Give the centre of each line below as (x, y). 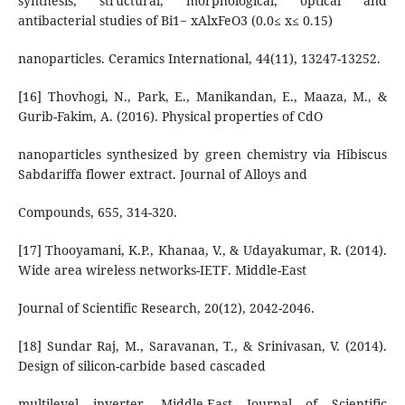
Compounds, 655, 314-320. (97, 212)
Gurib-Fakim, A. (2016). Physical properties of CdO (170, 116)
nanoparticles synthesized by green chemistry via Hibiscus (202, 154)
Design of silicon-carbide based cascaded (141, 365)
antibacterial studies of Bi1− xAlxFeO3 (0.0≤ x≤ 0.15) (175, 20)
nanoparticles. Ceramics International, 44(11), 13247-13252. (199, 58)
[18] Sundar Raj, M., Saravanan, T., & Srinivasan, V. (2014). (202, 345)
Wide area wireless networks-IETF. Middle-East (162, 269)
